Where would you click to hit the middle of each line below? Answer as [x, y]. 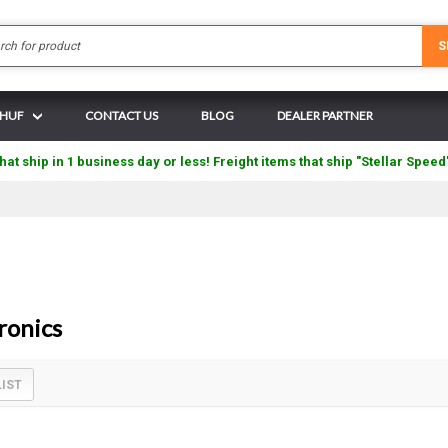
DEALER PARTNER [325, 115]
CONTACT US [121, 115]
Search [243, 33]
